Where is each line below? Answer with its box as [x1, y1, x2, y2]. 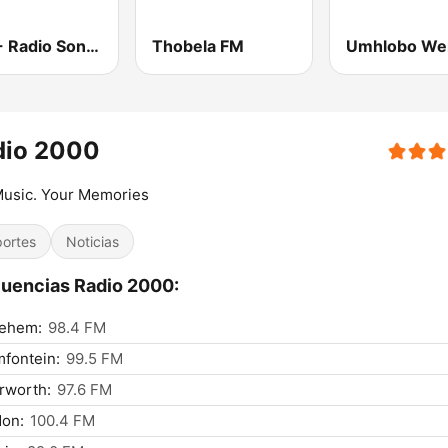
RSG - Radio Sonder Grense [86, 36, 99, 57]
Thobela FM [152, 36, 245, 57]
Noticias [66, 233, 119, 251]
